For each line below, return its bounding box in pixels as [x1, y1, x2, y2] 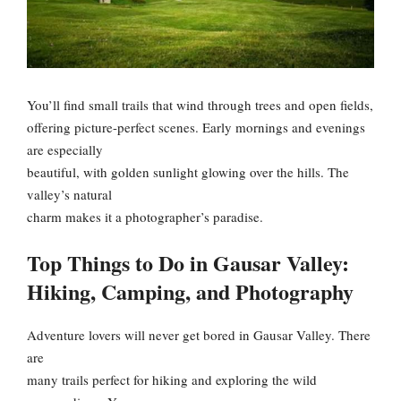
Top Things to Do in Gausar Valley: [27, 246, 349, 278]
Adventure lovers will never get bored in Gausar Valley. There [27, 325, 371, 344]
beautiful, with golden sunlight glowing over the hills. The [27, 163, 349, 182]
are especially [27, 141, 103, 159]
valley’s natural [27, 185, 112, 204]
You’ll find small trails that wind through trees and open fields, [27, 96, 373, 115]
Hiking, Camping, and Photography [27, 275, 354, 307]
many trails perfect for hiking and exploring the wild [27, 370, 317, 388]
